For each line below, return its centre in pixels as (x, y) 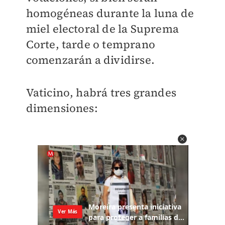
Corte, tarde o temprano (91, 44)
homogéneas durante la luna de (110, 13)
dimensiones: (62, 108)
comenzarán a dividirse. (90, 60)
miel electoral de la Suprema (102, 29)
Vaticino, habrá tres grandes (101, 92)
